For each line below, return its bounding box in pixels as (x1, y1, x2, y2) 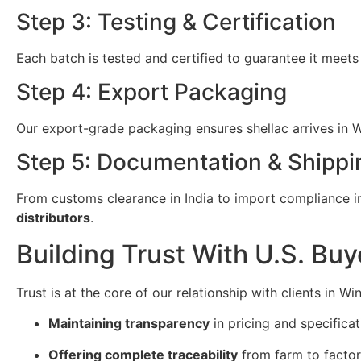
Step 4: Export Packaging (16, 78, 287, 106)
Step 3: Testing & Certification (16, 7, 336, 35)
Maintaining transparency (48, 315, 210, 332)
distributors (16, 210, 90, 226)
